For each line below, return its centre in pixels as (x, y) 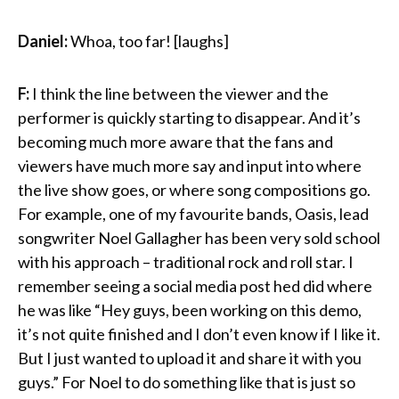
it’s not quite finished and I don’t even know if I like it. (199, 334)
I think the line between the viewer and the (179, 93)
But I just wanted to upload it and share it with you (190, 358)
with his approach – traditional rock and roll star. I (186, 261)
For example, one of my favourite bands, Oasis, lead (193, 213)
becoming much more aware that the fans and (175, 141)
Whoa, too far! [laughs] (148, 41)
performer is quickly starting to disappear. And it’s (189, 117)
